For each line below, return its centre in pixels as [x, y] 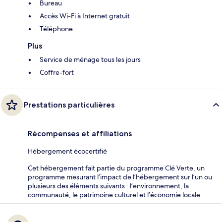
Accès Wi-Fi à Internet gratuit [85, 16]
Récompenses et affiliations [80, 133]
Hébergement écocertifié [67, 151]
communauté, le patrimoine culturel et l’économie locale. [115, 194]
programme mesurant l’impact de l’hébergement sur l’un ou [120, 177]
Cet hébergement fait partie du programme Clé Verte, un [116, 168]
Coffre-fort [57, 72]
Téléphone [56, 28]
